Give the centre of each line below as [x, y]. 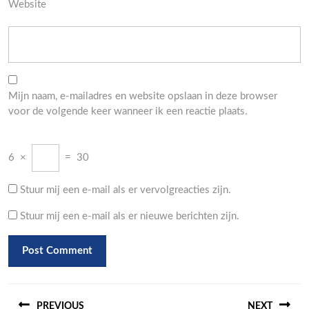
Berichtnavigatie [76, 290]
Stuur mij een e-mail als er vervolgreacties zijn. [126, 190]
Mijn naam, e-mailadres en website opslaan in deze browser [143, 96]
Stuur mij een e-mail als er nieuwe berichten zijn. [130, 216]
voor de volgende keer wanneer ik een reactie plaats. [128, 111]
